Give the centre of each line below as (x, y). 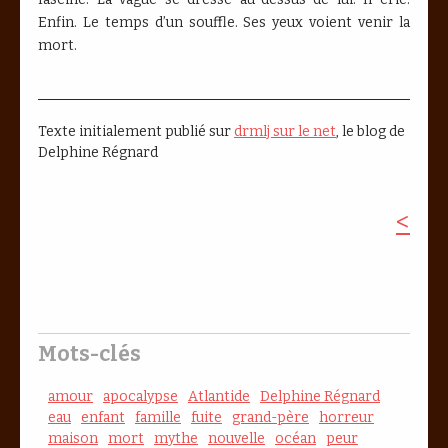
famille (158, 417)
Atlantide (219, 396)
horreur (346, 417)
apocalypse (140, 396)
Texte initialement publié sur (136, 131)
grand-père (270, 417)
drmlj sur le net (285, 131)
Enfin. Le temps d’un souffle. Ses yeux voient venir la (224, 22)
